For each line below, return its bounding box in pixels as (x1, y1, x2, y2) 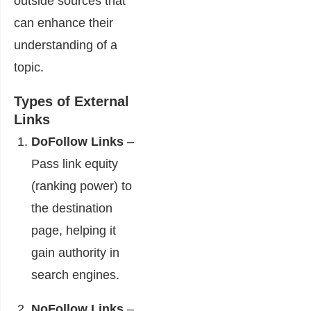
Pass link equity (31, 157, 118, 171)
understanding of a (14, 38, 117, 52)
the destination (31, 201, 112, 215)
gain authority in (31, 246, 119, 260)
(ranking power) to (31, 179, 132, 193)
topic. (14, 60, 44, 74)
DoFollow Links (31, 135, 124, 149)
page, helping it (31, 224, 116, 237)
